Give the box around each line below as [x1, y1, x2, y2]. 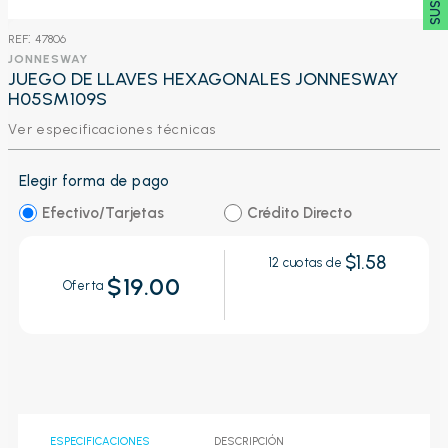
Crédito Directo [246, 203, 352, 222]
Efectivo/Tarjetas [41, 203, 164, 222]
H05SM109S [8, 88, 107, 110]
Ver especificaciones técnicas [8, 121, 217, 138]
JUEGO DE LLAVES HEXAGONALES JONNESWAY [8, 68, 398, 90]
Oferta [62, 278, 108, 294]
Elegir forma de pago [18, 172, 170, 190]
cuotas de [279, 255, 343, 271]
